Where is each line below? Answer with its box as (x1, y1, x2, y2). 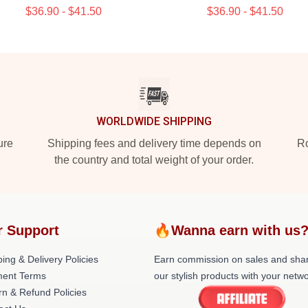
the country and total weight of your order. (54, 154, 254, 166)
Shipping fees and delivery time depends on (47, 137, 261, 149)
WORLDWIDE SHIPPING (96, 115, 212, 128)
